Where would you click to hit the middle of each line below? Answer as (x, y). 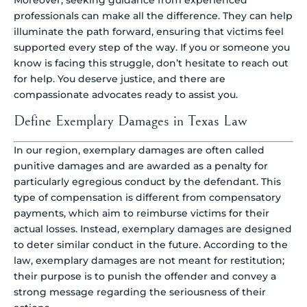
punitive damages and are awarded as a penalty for (141, 166)
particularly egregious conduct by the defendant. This (147, 182)
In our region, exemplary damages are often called (139, 150)
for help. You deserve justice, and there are (120, 79)
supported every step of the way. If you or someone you (152, 48)
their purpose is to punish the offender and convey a (145, 277)
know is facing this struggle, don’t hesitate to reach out (151, 63)
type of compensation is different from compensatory (147, 198)
